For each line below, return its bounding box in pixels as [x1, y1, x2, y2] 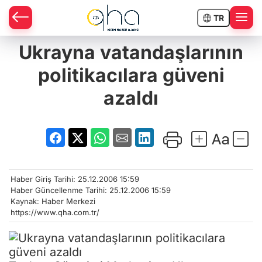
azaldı [104, 87, 158, 109]
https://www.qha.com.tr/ [11, 207, 99, 217]
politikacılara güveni [37, 64, 225, 87]
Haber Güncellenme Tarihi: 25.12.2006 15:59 [11, 185, 171, 195]
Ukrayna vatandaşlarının [19, 41, 243, 64]
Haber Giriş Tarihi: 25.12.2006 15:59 [11, 174, 139, 184]
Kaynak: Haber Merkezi [11, 196, 95, 206]
